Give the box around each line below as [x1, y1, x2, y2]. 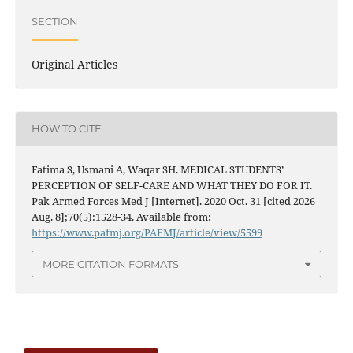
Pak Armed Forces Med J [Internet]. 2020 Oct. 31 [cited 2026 [31, 193, 315, 208]
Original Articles [31, 56, 117, 72]
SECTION [31, 15, 78, 28]
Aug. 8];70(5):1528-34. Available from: [31, 209, 211, 224]
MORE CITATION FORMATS [43, 258, 179, 271]
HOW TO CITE [31, 122, 102, 136]
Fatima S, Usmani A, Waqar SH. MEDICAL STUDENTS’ [31, 162, 284, 176]
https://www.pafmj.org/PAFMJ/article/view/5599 [31, 225, 262, 240]
